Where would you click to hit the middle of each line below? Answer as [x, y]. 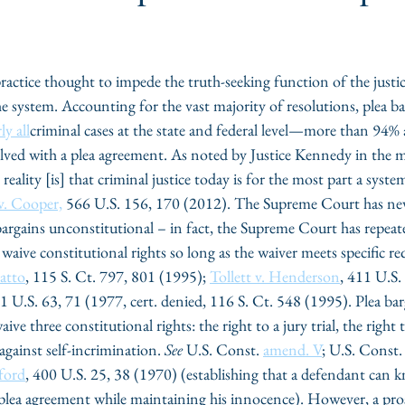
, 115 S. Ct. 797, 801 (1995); [118, 276]
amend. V [292, 349]
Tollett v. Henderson [275, 276]
